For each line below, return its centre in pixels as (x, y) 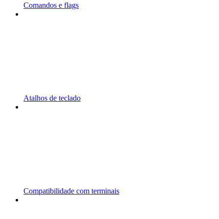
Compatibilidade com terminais (71, 191)
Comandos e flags (51, 5)
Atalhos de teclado (52, 98)
